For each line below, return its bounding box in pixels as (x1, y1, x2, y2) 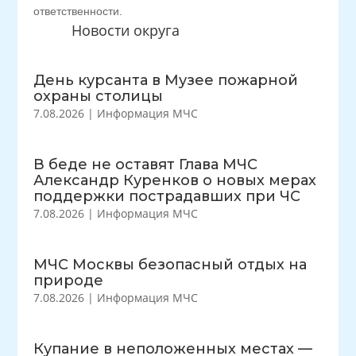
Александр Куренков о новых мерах (33, 172, 317, 189)
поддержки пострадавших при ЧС (33, 188, 301, 205)
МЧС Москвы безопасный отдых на (33, 256, 308, 273)
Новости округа (71, 21, 180, 40)
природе (33, 272, 104, 289)
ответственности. (33, 5, 123, 17)
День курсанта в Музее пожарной (33, 72, 299, 89)
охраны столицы (33, 87, 164, 105)
